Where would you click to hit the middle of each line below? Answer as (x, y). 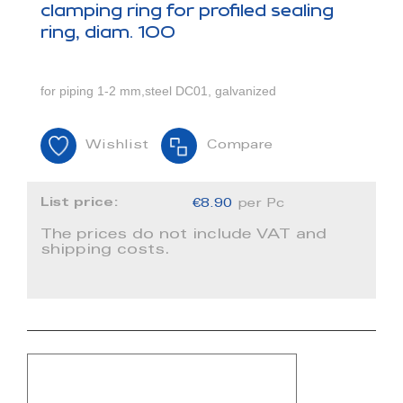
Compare (239, 146)
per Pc (262, 205)
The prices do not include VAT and (184, 235)
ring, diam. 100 (108, 33)
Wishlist (117, 146)
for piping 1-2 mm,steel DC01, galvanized (158, 91)
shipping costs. (105, 251)
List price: (82, 203)
